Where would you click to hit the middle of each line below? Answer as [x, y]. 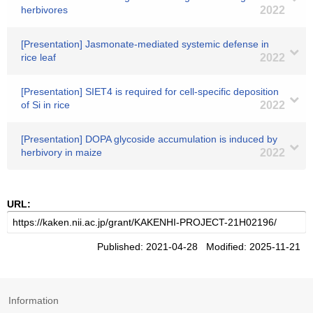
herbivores [44, 10]
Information [34, 300]
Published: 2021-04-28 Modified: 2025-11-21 [202, 247]
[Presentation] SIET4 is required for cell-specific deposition [150, 92]
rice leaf [38, 57]
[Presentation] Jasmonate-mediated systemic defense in [145, 44]
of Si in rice [45, 105]
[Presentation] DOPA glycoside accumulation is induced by [149, 139]
